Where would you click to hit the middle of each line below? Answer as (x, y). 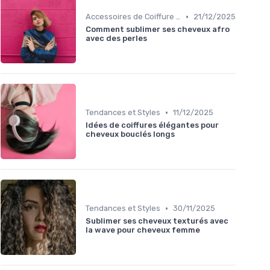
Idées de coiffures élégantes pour (152, 125)
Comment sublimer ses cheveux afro (158, 30)
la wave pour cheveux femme (143, 230)
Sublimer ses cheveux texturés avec (157, 221)
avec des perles (116, 39)
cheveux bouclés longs (130, 134)
